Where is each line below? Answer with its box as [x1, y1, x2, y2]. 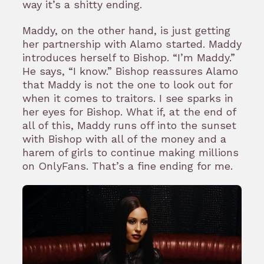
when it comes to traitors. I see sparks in [22, 91, 233, 104]
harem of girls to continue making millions [22, 146, 239, 159]
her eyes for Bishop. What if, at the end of [22, 105, 236, 118]
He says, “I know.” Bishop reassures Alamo [22, 64, 238, 77]
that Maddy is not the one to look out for [22, 78, 233, 91]
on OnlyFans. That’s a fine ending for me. [22, 159, 236, 172]
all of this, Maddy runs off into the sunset [22, 118, 236, 131]
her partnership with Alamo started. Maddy [22, 37, 242, 50]
